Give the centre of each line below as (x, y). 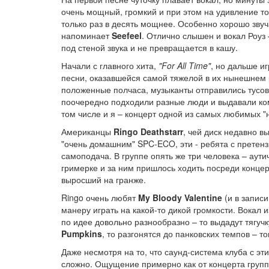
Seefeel (127, 35)
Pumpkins (82, 234)
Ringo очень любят (100, 198)
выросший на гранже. (104, 180)
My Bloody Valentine (180, 198)
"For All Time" (185, 65)
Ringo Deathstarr (148, 131)
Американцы (87, 131)
